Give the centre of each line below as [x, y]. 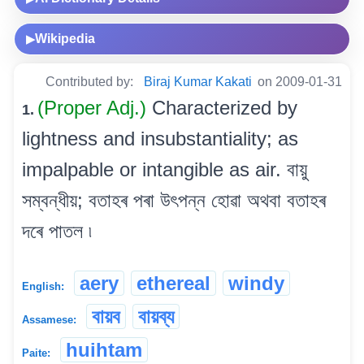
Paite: [36, 353]
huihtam [104, 349]
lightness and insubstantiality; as [160, 138]
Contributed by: [91, 81]
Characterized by [225, 107]
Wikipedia [65, 38]
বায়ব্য [156, 316]
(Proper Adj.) [95, 107]
